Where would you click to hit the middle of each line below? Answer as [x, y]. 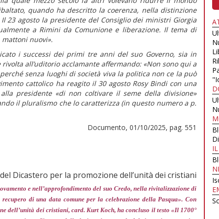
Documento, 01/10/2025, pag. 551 [142, 127]
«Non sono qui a [169, 64]
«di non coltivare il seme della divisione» [124, 93]
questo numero [157, 103]
